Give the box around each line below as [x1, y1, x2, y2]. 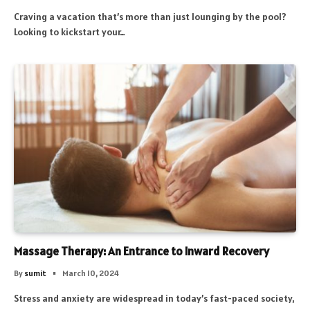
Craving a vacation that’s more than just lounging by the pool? [14, 10, 289, 24]
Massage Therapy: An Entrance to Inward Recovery [14, 244, 269, 259]
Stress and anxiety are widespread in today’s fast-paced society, [14, 292, 295, 305]
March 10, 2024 [62, 268, 119, 279]
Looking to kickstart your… [14, 26, 125, 39]
